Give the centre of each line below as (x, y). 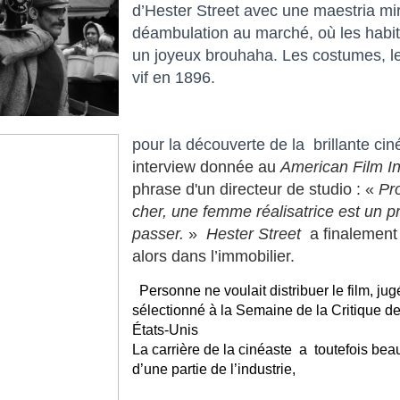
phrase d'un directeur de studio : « (256, 189)
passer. (158, 233)
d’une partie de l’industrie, (214, 370)
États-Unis (171, 330)
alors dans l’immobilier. (216, 256)
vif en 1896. (174, 77)
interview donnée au (207, 167)
